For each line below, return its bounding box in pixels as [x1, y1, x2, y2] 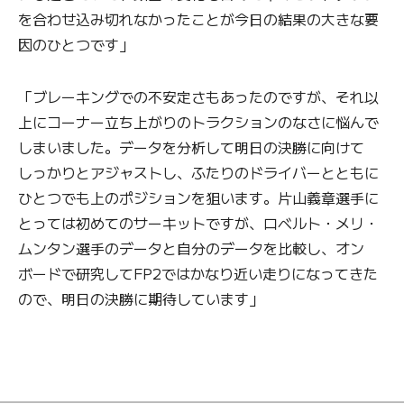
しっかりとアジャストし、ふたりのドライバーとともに [18, 161, 379, 183]
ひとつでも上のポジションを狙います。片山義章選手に [18, 186, 379, 208]
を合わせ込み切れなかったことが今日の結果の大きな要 [18, 7, 379, 30]
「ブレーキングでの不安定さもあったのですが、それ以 [18, 85, 379, 107]
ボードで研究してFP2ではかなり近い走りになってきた [18, 262, 378, 284]
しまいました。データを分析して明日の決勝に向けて [18, 135, 364, 158]
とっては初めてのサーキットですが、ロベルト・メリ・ [18, 211, 379, 234]
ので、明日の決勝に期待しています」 [18, 287, 263, 309]
